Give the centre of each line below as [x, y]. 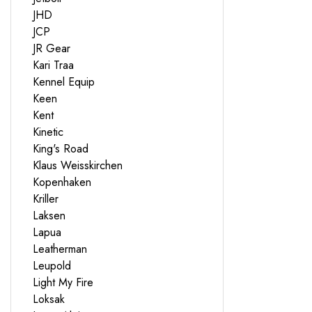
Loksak [49, 299]
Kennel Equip [64, 81]
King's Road [61, 148]
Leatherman [60, 249]
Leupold [52, 265]
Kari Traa [53, 65]
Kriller [46, 198]
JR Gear [52, 48]
